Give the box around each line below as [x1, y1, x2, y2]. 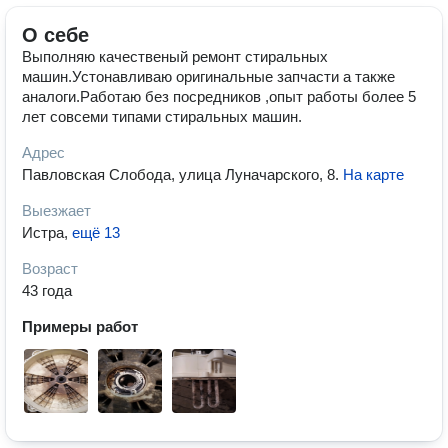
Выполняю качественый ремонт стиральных [22, 48, 328, 65]
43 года [22, 282, 72, 299]
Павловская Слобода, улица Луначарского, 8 [22, 166, 335, 183]
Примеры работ [22, 318, 138, 335]
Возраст [22, 260, 78, 277]
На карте [343, 166, 404, 183]
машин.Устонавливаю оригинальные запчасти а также [22, 68, 395, 85]
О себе [22, 24, 89, 46]
